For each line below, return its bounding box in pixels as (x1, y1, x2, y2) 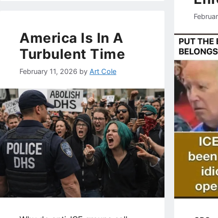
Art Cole (90, 67, 116, 75)
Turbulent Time (19, 46, 125, 63)
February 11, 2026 (19, 67, 77, 75)
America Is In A (19, 30, 124, 47)
